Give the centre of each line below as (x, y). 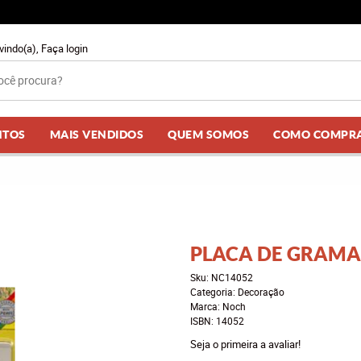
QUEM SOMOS (208, 135)
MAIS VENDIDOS (96, 135)
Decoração (261, 292)
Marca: (206, 306)
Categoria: (212, 292)
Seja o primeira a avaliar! (245, 344)
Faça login (64, 48)
